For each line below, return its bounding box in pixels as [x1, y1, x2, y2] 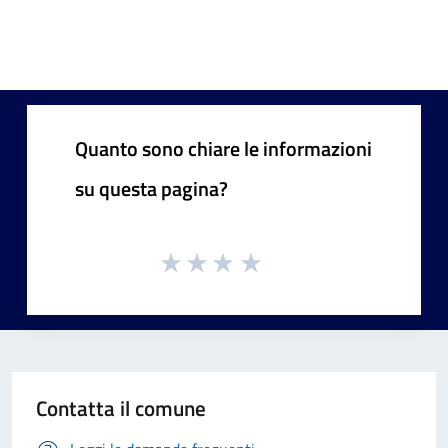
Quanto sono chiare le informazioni [75, 132, 372, 164]
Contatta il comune [36, 392, 206, 425]
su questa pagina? [75, 172, 228, 204]
